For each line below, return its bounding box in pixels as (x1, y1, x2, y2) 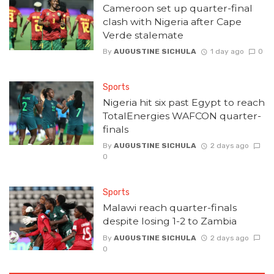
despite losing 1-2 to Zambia (102, 215, 237, 228)
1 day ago (210, 47, 244, 56)
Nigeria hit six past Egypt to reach (102, 97, 265, 109)
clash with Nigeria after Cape (102, 15, 242, 28)
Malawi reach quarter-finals (102, 202, 237, 214)
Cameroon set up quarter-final (102, 2, 253, 14)
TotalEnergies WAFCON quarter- (102, 110, 261, 122)
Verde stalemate (102, 29, 183, 41)
